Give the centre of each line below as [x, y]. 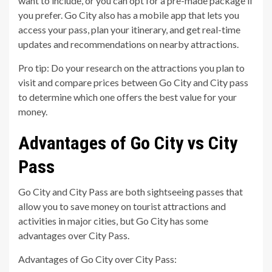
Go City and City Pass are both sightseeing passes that [131, 191]
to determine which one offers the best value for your [127, 97]
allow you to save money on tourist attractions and [122, 206]
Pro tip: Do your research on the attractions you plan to [131, 67]
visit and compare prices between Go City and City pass [133, 82]
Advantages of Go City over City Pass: [97, 259]
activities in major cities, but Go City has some [113, 220]
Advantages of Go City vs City [128, 143]
